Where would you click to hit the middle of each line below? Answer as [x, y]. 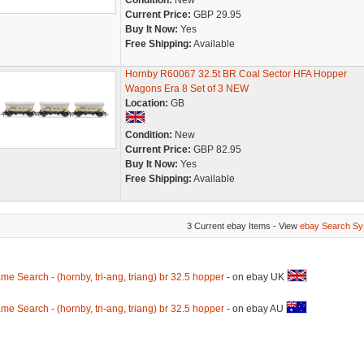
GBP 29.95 [216, 15]
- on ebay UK [255, 277]
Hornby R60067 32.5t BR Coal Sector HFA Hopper [236, 74]
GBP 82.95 [216, 149]
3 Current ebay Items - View [243, 226]
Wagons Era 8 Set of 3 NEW [186, 89]
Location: [146, 103]
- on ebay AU [255, 309]
